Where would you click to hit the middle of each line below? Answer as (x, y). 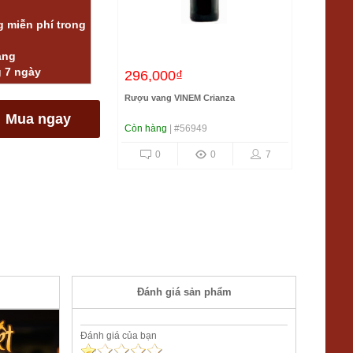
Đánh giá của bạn (119, 336)
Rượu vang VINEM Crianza (180, 98)
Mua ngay (38, 119)
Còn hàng (146, 128)
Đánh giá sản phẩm (184, 292)
